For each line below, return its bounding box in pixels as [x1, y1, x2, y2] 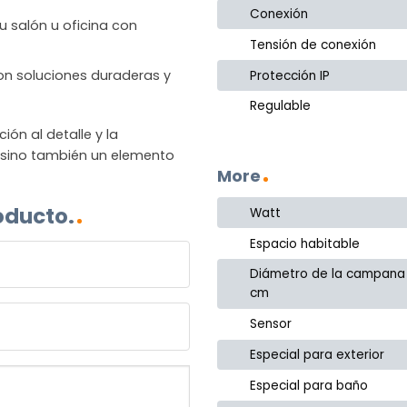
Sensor [250, 315, 293, 333]
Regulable [250, 97, 312, 115]
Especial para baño [250, 376, 369, 394]
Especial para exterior [250, 345, 385, 363]
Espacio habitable [250, 234, 361, 253]
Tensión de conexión [250, 35, 377, 54]
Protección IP [250, 66, 331, 84]
